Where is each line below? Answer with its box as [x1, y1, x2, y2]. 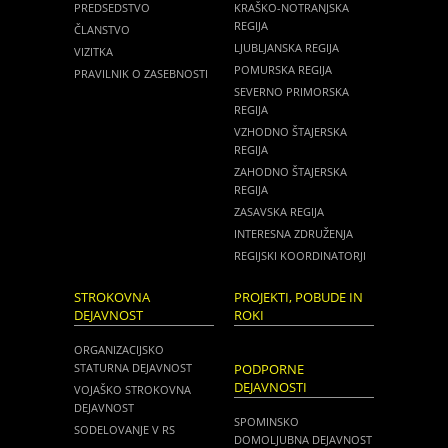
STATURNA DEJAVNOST [74, 359, 192, 375]
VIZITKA [74, 43, 113, 59]
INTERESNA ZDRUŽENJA [234, 225, 353, 241]
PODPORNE [234, 360, 304, 378]
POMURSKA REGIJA [234, 61, 332, 77]
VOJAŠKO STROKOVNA [74, 381, 191, 397]
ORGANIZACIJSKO [74, 341, 164, 357]
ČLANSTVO [74, 21, 130, 37]
